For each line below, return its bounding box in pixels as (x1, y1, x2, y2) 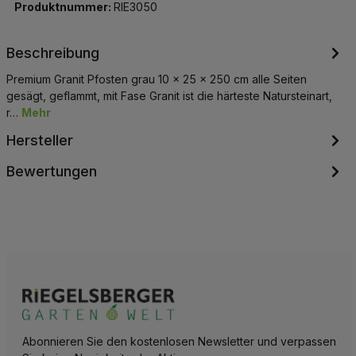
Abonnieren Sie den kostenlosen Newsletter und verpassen (21, 334, 336, 348)
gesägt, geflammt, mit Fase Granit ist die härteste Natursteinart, (6, 88, 332, 103)
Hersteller (6, 131, 73, 149)
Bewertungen (6, 162, 97, 180)
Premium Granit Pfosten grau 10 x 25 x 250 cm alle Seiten (6, 72, 307, 86)
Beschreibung (6, 44, 99, 61)
